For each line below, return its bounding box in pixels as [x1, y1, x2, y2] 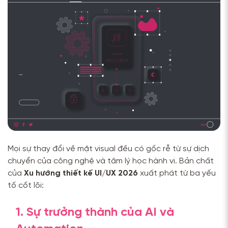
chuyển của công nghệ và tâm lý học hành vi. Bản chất [8, 156, 214, 165]
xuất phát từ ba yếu [138, 168, 216, 178]
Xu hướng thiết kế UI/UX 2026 [24, 168, 138, 178]
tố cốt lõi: [8, 181, 44, 190]
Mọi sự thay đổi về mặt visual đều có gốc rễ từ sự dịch [8, 144, 209, 153]
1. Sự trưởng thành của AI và [16, 206, 174, 219]
